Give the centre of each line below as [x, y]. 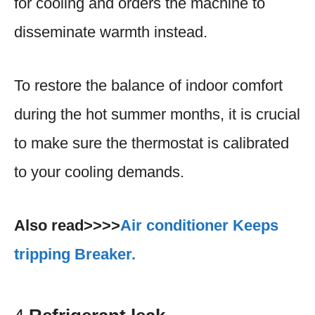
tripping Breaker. [75, 254]
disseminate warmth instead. [111, 32]
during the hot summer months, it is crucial [157, 114]
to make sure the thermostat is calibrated [152, 143]
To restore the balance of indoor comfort [148, 85]
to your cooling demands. [99, 172]
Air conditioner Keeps [199, 225]
